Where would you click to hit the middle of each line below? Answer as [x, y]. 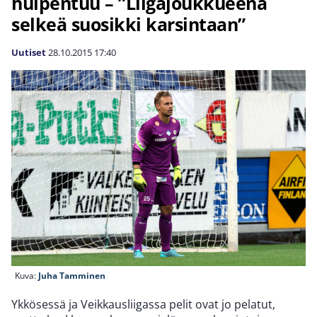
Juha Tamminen [72, 276]
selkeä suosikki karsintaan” [128, 24]
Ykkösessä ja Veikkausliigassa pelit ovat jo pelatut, [143, 305]
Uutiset [29, 52]
